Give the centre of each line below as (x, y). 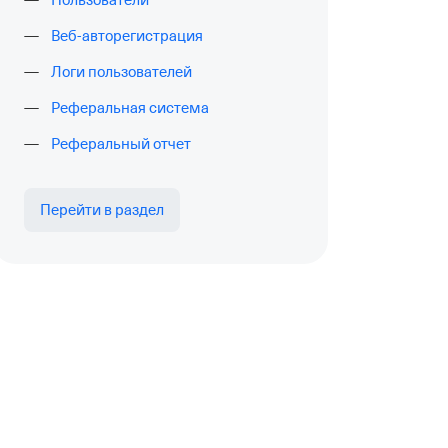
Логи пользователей (121, 72)
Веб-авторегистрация (127, 36)
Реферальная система (130, 108)
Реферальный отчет (121, 144)
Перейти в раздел (102, 210)
